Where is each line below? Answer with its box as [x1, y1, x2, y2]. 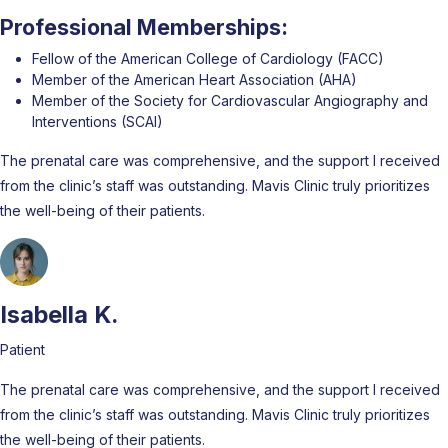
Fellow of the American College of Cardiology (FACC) [32, 50, 384, 67]
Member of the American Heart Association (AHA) [32, 71, 357, 88]
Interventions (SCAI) [32, 113, 163, 130]
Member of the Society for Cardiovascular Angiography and [32, 92, 428, 109]
